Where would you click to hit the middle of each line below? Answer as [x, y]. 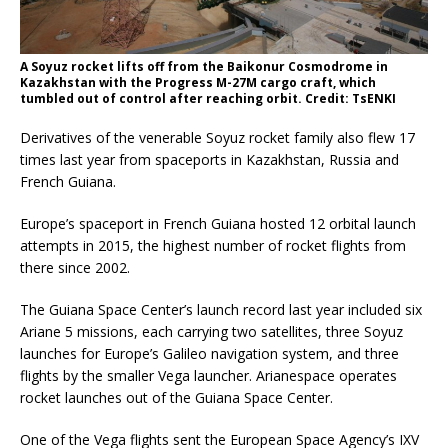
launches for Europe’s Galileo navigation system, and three [209, 354]
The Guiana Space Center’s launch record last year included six [221, 310]
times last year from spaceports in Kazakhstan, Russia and [209, 160]
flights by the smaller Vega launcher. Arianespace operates [208, 376]
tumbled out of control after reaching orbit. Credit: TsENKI [208, 99]
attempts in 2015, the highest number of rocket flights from [213, 246]
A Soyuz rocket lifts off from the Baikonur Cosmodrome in [204, 67]
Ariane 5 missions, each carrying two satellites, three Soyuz [211, 332]
